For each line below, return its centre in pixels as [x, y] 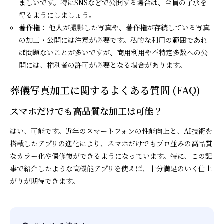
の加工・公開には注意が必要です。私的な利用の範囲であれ [113, 40]
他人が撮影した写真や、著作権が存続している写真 [129, 27]
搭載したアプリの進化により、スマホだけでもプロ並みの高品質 [111, 143]
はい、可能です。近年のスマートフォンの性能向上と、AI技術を [111, 131]
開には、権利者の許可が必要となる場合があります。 [103, 65]
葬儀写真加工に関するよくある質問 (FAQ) [105, 90]
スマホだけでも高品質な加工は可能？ [86, 111]
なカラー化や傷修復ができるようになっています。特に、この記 [111, 156]
